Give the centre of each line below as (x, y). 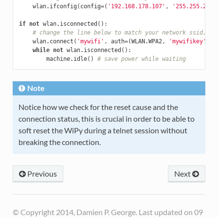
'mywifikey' (187, 41)
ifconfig (63, 6)
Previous (41, 173)
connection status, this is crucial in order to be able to (106, 118)
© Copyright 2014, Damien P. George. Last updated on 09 (108, 212)
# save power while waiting (141, 59)
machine (58, 59)
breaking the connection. (59, 142)
